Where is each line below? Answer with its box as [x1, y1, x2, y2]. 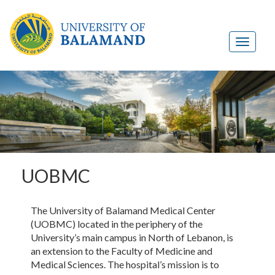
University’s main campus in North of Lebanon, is [31, 231, 233, 244]
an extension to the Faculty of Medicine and [31, 245, 212, 257]
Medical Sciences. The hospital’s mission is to [31, 258, 219, 271]
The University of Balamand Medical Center [31, 204, 215, 217]
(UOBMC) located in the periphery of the [31, 218, 203, 230]
